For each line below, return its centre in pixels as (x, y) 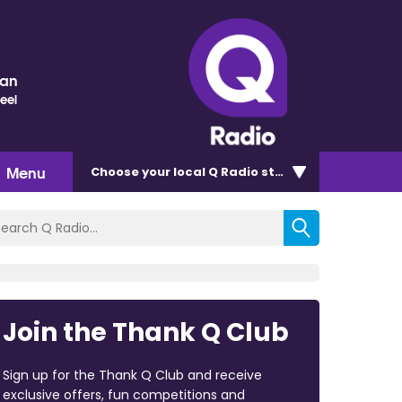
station (284, 171)
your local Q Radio (200, 171)
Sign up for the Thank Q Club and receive (132, 375)
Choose (116, 171)
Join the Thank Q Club (145, 332)
